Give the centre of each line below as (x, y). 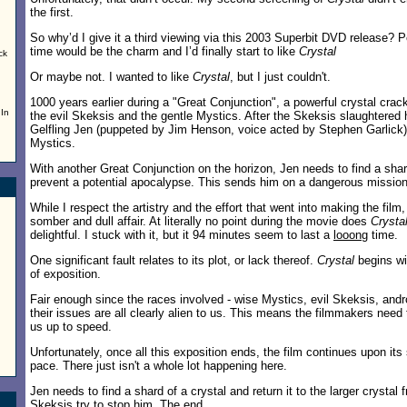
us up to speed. (71, 327)
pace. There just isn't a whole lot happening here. (159, 366)
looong (351, 235)
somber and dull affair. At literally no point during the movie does (200, 221)
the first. (52, 12)
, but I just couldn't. (280, 77)
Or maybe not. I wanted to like (111, 77)
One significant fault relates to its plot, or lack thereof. (174, 260)
